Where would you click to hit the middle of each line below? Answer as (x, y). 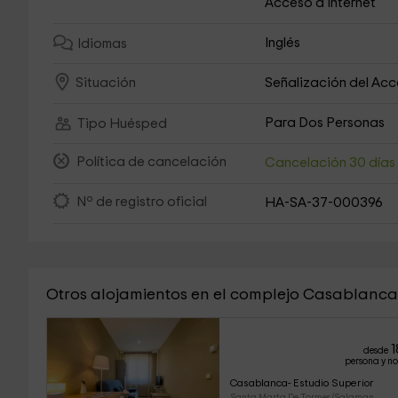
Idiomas (102, 44)
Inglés (283, 43)
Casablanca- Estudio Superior (302, 383)
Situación (105, 84)
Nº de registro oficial (141, 203)
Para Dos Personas (325, 123)
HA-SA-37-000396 (324, 203)
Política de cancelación (151, 163)
